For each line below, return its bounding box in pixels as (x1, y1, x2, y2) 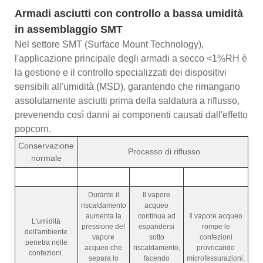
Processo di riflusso (125, 146, 200, 156)
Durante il (87, 190, 119, 199)
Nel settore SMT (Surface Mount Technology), (15, 39, 204, 49)
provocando (197, 243, 235, 252)
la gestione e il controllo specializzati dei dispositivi (15, 67, 227, 77)
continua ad (137, 211, 176, 220)
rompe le (201, 222, 230, 231)
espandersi (139, 222, 174, 231)
